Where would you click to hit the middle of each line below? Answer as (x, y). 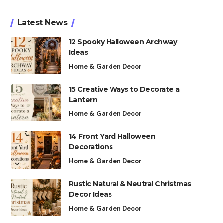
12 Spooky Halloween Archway (123, 42)
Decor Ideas (90, 194)
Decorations (91, 147)
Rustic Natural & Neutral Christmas (130, 184)
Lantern (83, 100)
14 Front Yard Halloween (112, 136)
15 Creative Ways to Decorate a (124, 89)
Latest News (42, 23)
